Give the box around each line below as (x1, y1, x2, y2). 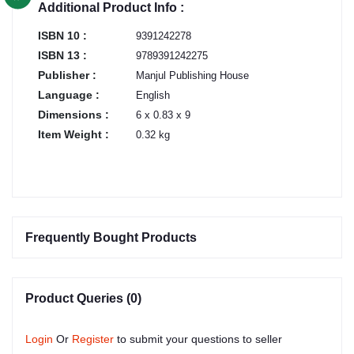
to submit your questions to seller (117, 333, 282, 346)
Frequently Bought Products (25, 231, 197, 245)
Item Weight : (38, 128, 109, 141)
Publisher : (38, 69, 96, 82)
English (136, 89, 170, 102)
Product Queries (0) (25, 292, 141, 306)
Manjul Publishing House (136, 70, 249, 82)
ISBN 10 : (38, 29, 87, 43)
